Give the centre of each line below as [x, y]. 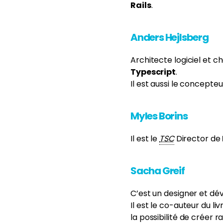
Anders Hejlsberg [169, 37]
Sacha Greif [158, 171]
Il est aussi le [155, 84]
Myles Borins [159, 116]
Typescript [153, 72]
